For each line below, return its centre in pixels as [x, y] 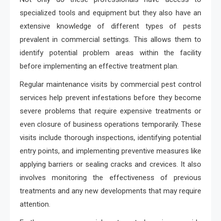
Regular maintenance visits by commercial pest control [110, 84]
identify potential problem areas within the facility [110, 53]
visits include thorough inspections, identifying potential [110, 138]
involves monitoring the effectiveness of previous [110, 178]
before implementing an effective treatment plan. [99, 66]
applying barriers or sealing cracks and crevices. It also [110, 164]
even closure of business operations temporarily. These [110, 124]
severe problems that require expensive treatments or [110, 111]
